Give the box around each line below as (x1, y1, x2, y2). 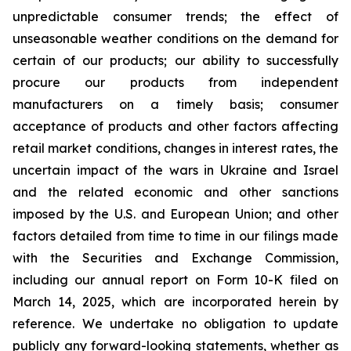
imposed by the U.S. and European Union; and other (13, 206, 338, 222)
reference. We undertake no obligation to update (13, 316, 338, 331)
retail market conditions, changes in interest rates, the (13, 140, 338, 156)
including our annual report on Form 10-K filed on (13, 272, 338, 288)
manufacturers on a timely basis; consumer (13, 96, 338, 112)
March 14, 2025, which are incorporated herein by (13, 294, 338, 309)
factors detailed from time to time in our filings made (13, 228, 338, 244)
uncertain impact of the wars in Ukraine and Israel (13, 162, 338, 178)
